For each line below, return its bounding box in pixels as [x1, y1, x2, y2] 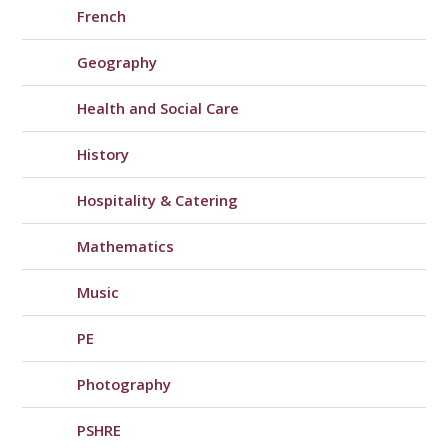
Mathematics [77, 236, 175, 257]
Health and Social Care [77, 98, 240, 119]
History [77, 144, 130, 165]
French [77, 6, 127, 27]
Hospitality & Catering [77, 190, 239, 211]
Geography [77, 52, 158, 73]
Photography [77, 374, 172, 395]
